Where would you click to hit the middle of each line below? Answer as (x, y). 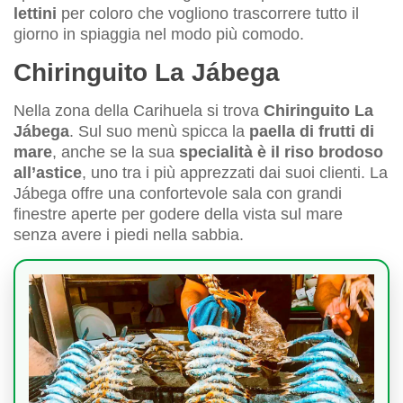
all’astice (48, 173)
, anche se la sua (116, 152)
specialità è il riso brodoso (281, 152)
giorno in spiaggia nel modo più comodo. (159, 35)
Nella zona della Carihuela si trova (139, 111)
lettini (35, 14)
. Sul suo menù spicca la (159, 132)
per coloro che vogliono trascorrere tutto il (208, 14)
